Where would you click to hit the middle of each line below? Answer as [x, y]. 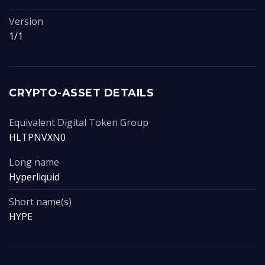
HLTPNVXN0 [37, 137]
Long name [34, 162]
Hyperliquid [34, 177]
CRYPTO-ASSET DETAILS [81, 93]
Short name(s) [40, 202]
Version [26, 21]
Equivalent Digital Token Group [79, 122]
